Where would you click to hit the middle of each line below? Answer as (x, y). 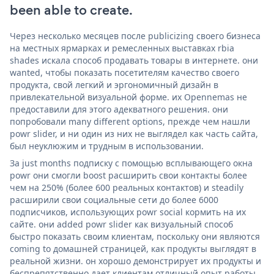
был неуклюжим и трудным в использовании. (107, 146)
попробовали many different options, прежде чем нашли (130, 121)
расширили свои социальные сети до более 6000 (114, 199)
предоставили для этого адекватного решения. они (119, 109)
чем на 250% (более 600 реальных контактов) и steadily (127, 187)
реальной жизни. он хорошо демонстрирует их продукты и (135, 261)
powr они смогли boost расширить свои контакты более (128, 175)
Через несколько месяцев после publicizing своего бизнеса (135, 35)
